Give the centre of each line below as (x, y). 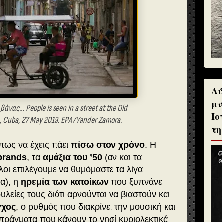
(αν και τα (122, 157)
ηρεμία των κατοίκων (66, 182)
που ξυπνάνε (137, 182)
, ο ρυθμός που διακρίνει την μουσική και (96, 207)
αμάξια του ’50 (72, 157)
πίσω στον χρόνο (108, 145)
